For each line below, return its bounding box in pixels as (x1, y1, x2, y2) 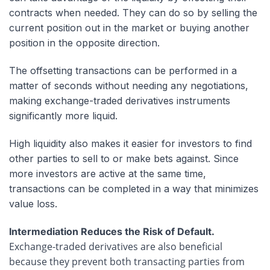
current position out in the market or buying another (9, 22, 250, 34)
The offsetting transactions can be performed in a (9, 64, 237, 77)
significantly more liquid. (9, 110, 118, 122)
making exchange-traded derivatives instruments (9, 95, 230, 107)
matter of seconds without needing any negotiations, (9, 80, 248, 92)
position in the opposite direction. (9, 37, 160, 49)
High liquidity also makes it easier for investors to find (9, 137, 252, 150)
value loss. (9, 198, 57, 210)
